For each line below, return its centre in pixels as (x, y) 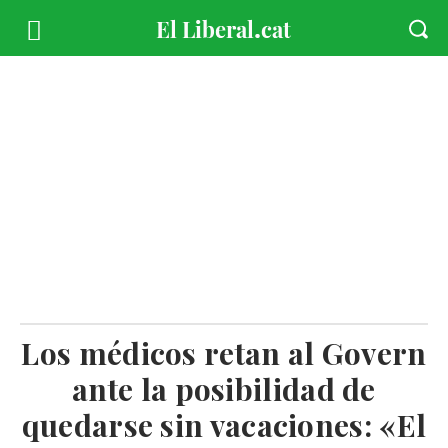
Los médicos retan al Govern (224, 353)
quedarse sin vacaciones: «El (224, 425)
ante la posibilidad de (224, 389)
